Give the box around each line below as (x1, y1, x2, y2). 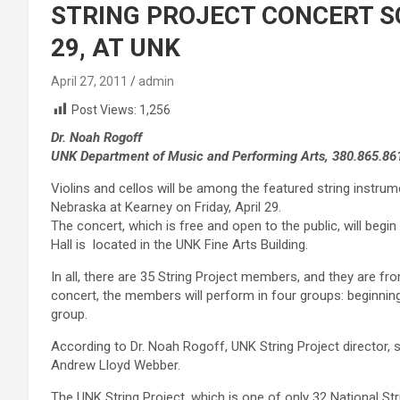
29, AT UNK (51, 33, 180, 62)
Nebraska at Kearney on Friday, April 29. (51, 199, 281, 216)
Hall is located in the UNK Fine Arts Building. (51, 237, 308, 254)
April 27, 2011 (51, 74, 128, 88)
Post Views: (71, 103, 137, 117)
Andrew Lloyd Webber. (51, 357, 180, 374)
